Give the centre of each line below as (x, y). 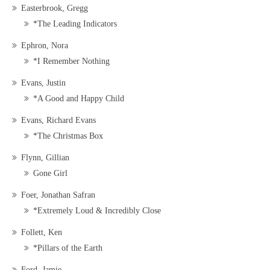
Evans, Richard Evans (58, 121)
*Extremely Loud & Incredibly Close (97, 211)
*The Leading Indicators (75, 24)
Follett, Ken (42, 233)
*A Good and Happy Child (79, 99)
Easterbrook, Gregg (55, 8)
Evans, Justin (43, 83)
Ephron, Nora (45, 46)
